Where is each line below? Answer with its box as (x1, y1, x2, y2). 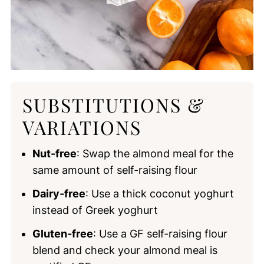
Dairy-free (32, 187, 85, 200)
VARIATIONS (22, 114, 141, 140)
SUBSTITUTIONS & (22, 91, 204, 117)
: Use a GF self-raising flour (93, 227, 227, 240)
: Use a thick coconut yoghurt (85, 187, 234, 200)
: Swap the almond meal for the (76, 147, 233, 160)
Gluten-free (32, 227, 93, 240)
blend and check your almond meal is (32, 243, 217, 256)
